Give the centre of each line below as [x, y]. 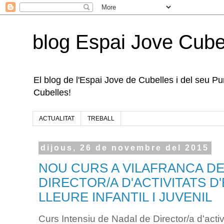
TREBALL [101, 119]
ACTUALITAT [57, 119]
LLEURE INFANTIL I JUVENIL [125, 197]
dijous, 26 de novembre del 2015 [125, 148]
